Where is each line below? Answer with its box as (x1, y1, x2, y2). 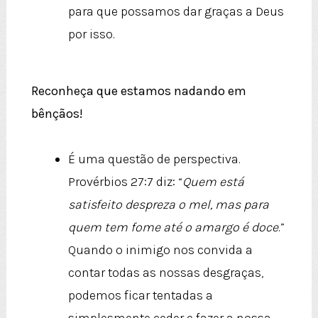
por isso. (67, 26, 115, 43)
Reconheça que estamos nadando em (31, 83, 246, 99)
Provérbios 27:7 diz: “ (67, 174, 182, 190)
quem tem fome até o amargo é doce (67, 219, 278, 236)
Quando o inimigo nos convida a (67, 242, 253, 258)
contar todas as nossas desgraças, (67, 265, 263, 281)
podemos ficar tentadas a (67, 287, 213, 304)
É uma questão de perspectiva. (67, 151, 241, 168)
